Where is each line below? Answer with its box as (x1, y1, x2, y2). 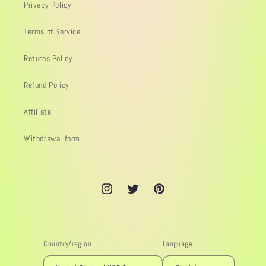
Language (162, 239, 192, 249)
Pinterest (152, 189, 184, 201)
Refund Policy (24, 80, 69, 91)
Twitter (126, 189, 151, 201)
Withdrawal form (24, 133, 80, 144)
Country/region (43, 239, 91, 249)
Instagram (100, 189, 134, 201)
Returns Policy (24, 53, 73, 64)
